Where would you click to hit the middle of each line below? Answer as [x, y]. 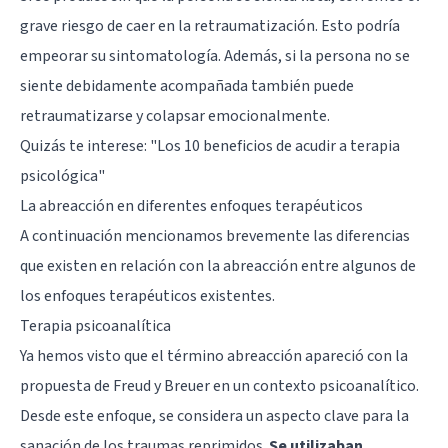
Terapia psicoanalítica [95, 325]
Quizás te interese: [85, 145]
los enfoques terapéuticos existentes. [147, 295]
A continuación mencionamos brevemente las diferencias [215, 235]
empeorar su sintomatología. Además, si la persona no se [215, 55]
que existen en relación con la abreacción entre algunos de [218, 265]
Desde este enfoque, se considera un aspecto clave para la [214, 415]
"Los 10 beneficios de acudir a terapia [275, 145]
